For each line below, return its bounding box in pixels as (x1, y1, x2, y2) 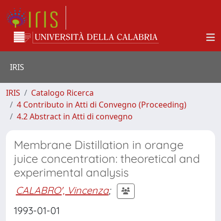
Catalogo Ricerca (31, 87, 94, 98)
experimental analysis (14, 165, 129, 180)
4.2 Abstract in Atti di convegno (17, 111, 133, 122)
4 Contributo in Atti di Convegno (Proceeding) (17, 99, 186, 110)
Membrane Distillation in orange (14, 138, 184, 152)
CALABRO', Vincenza (16, 184, 109, 196)
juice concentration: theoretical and (14, 151, 200, 166)
